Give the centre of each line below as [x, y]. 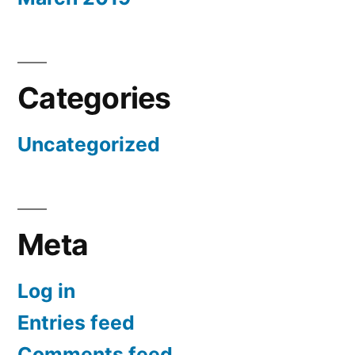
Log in [46, 291]
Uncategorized [89, 145]
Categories [94, 98]
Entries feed [76, 323]
